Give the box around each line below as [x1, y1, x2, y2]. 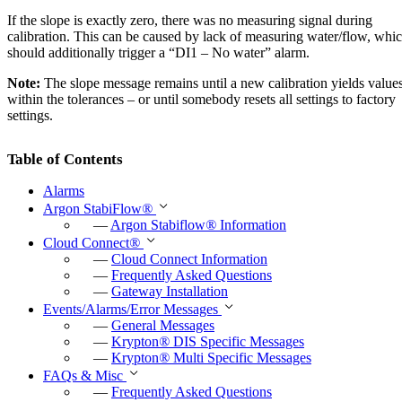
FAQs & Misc [43, 368, 127, 384]
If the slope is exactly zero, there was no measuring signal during [7, 13, 372, 29]
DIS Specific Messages [170, 334, 304, 350]
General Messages [111, 318, 214, 334]
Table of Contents [7, 151, 123, 169]
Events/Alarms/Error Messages [43, 301, 222, 318]
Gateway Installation [111, 284, 228, 300]
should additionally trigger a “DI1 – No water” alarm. [7, 45, 310, 61]
